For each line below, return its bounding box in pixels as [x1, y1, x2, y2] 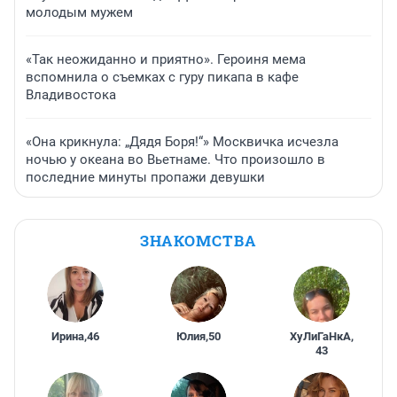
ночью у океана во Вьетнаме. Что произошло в [26, 152, 325, 168]
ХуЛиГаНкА [290, 330, 352, 344]
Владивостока [26, 87, 116, 104]
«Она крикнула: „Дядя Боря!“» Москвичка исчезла [26, 134, 339, 151]
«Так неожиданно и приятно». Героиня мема [26, 51, 306, 68]
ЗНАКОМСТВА [140, 230, 257, 252]
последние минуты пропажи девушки [26, 169, 265, 186]
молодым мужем [26, 4, 133, 21]
